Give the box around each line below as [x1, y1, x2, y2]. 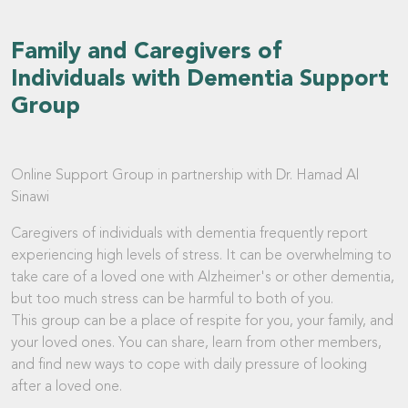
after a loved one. [11, 379, 122, 394]
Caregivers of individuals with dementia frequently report [11, 226, 368, 241]
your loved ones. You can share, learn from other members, [11, 335, 382, 351]
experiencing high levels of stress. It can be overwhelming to [11, 248, 392, 263]
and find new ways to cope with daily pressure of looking [11, 357, 367, 372]
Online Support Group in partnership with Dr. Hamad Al [11, 168, 359, 183]
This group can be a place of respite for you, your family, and [11, 313, 393, 329]
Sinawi [11, 189, 49, 205]
